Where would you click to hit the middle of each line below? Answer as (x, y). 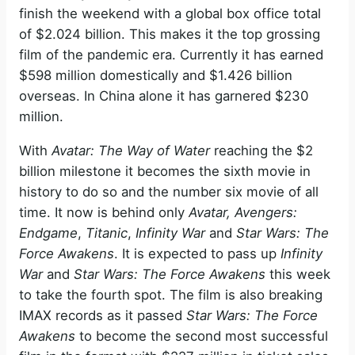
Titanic (107, 233)
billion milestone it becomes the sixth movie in (165, 171)
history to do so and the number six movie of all (169, 191)
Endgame (48, 233)
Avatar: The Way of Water (131, 150)
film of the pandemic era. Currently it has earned (171, 55)
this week (298, 274)
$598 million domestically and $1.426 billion (156, 76)
